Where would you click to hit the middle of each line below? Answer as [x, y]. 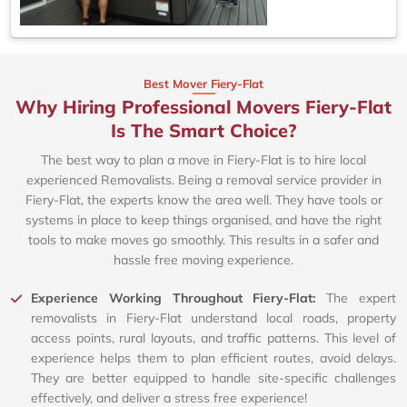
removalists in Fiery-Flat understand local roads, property [213, 318]
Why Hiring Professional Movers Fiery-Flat [203, 107]
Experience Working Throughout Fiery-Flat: [179, 298]
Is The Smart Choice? [203, 131]
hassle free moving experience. [203, 260]
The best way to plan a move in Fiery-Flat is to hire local [203, 160]
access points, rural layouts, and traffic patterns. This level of [213, 338]
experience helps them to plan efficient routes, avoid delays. [213, 358]
